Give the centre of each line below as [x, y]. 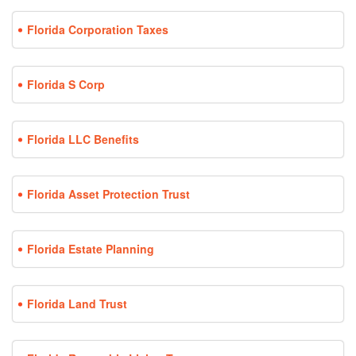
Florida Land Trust [77, 304]
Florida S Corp [66, 85]
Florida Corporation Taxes [98, 30]
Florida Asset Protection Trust [108, 194]
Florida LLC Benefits [83, 139]
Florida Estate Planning [91, 249]
